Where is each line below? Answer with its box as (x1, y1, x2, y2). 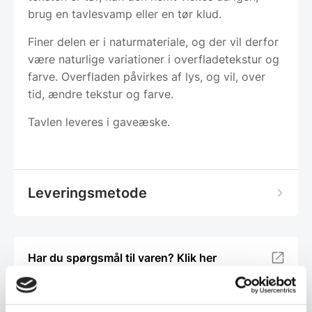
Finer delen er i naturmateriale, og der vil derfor (28, 35, 279, 49)
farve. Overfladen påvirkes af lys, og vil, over (28, 70, 265, 84)
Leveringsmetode (28, 185, 147, 202)
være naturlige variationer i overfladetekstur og (28, 52, 279, 67)
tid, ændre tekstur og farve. (28, 87, 173, 102)
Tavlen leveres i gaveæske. (28, 115, 170, 130)
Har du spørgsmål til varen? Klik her (28, 251, 217, 265)
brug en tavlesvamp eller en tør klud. (28, 7, 221, 22)
